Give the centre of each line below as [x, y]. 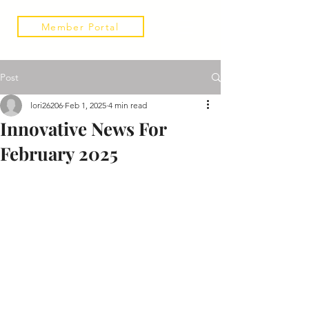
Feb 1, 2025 [86, 105]
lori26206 [47, 105]
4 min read [128, 105]
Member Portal [80, 27]
